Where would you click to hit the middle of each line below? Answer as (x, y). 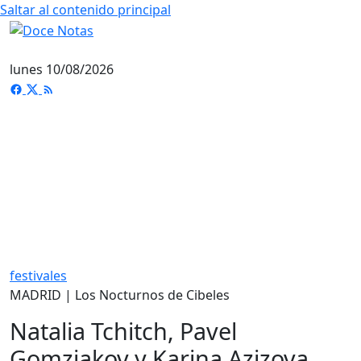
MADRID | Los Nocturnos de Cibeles (120, 295)
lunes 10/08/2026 (62, 69)
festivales (38, 275)
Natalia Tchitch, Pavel (123, 330)
